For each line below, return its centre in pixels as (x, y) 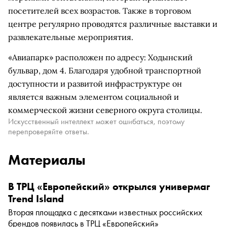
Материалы (47, 160)
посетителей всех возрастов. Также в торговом (100, 11)
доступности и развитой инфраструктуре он (95, 84)
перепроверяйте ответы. (49, 131)
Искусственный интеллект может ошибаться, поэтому (96, 121)
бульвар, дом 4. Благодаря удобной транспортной (105, 70)
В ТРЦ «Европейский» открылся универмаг (109, 186)
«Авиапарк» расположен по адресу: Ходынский (100, 57)
